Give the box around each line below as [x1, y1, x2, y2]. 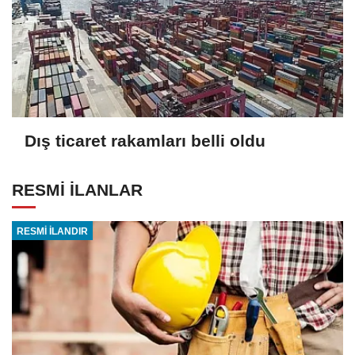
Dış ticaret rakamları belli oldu [25, 131, 265, 150]
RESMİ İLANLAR [12, 181, 143, 200]
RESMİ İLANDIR [16, 225, 88, 236]
